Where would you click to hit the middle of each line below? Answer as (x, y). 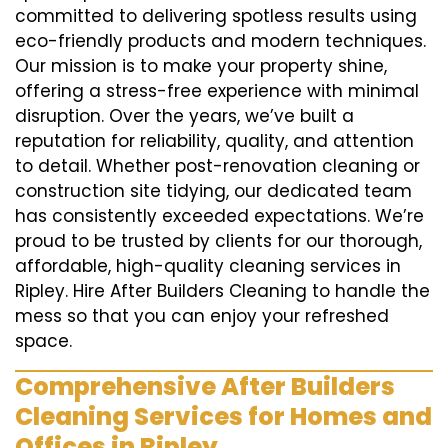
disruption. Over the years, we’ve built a (184, 116)
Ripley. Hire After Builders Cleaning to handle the (222, 291)
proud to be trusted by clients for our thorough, (218, 241)
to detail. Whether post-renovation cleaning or (217, 166)
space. (43, 341)
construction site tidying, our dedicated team (213, 191)
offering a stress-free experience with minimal (217, 91)
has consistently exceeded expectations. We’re (219, 216)
